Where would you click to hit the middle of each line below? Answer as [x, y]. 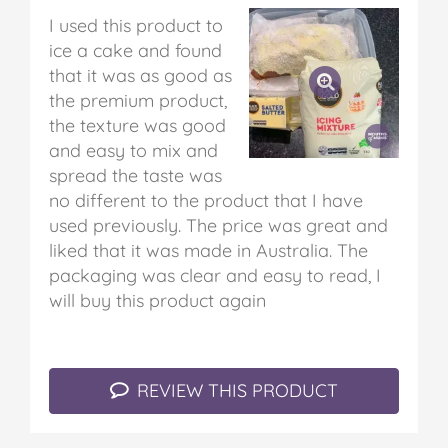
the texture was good [137, 125]
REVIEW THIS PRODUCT [235, 390]
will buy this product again [157, 300]
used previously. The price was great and [218, 225]
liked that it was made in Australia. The [208, 250]
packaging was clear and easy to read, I [215, 275]
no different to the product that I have [206, 200]
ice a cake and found [135, 50]
